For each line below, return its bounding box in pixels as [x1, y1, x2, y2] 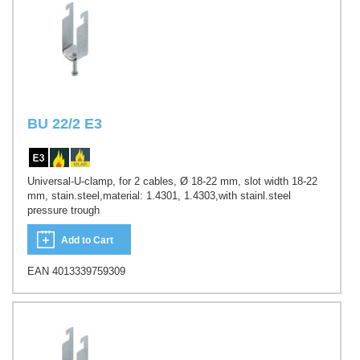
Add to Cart [61, 235, 113, 247]
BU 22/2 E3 [27, 116, 102, 133]
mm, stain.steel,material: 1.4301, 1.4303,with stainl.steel [27, 189, 291, 202]
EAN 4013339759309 [27, 265, 125, 278]
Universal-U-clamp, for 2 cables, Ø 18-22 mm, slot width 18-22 [27, 174, 317, 187]
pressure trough [27, 203, 100, 216]
